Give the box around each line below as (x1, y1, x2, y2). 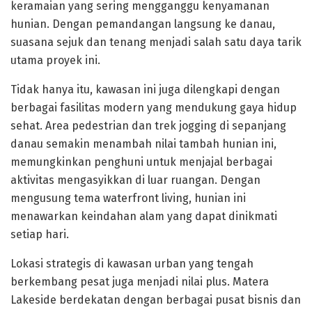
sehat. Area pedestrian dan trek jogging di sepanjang (10, 118, 286, 132)
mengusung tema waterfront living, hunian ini (10, 191, 246, 205)
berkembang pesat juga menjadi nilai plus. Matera (10, 274, 269, 288)
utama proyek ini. (10, 53, 100, 67)
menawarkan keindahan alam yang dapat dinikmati (10, 209, 277, 223)
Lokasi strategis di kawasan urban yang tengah (10, 256, 253, 270)
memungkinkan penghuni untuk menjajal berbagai (10, 155, 272, 169)
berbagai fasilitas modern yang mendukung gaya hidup (10, 100, 297, 114)
